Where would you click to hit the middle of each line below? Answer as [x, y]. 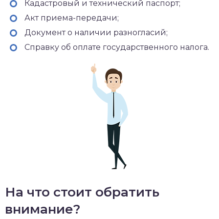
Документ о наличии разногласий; [96, 32]
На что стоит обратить [82, 192]
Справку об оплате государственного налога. [117, 47]
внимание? [43, 209]
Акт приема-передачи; [72, 18]
